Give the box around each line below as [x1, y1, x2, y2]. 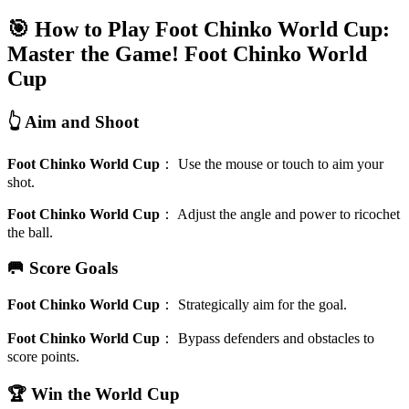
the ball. [7, 225, 53, 241]
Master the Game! [7, 41, 179, 66]
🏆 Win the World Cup [7, 384, 180, 404]
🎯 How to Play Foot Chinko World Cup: [7, 16, 390, 41]
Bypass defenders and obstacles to [178, 330, 374, 346]
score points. [7, 348, 79, 364]
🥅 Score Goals [7, 258, 118, 278]
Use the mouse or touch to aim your [178, 156, 383, 173]
